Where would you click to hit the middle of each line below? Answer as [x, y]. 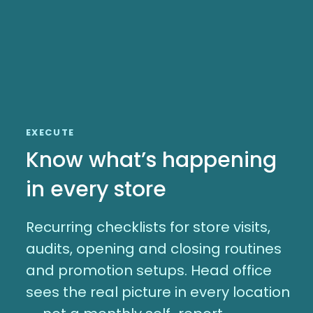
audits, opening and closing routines [153, 248]
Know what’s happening [151, 160]
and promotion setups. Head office [148, 270]
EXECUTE [50, 132]
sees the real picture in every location [158, 292]
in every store [96, 189]
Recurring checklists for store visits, [148, 227]
